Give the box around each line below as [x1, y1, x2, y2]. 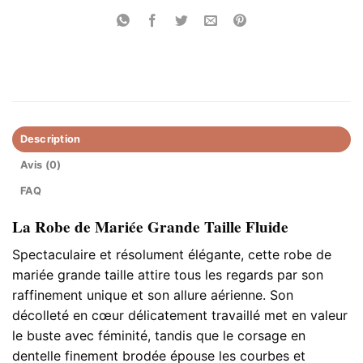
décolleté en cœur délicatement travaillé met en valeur [12, 306, 348, 323]
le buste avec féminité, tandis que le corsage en [12, 327, 305, 344]
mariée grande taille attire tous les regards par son [12, 266, 323, 283]
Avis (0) [19, 159, 62, 172]
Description [19, 133, 81, 146]
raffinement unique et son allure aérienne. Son [12, 286, 293, 303]
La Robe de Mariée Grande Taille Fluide [12, 216, 288, 239]
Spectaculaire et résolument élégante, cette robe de [12, 246, 331, 263]
